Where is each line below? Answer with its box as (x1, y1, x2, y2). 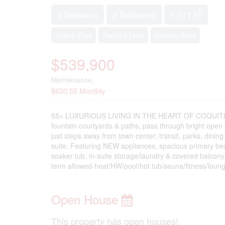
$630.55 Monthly (51, 85, 105, 96)
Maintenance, (51, 75, 94, 84)
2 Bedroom (57, 8, 98, 21)
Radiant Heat (102, 30, 144, 40)
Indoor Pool (55, 30, 92, 40)
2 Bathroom (113, 8, 156, 21)
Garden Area (155, 30, 196, 40)
